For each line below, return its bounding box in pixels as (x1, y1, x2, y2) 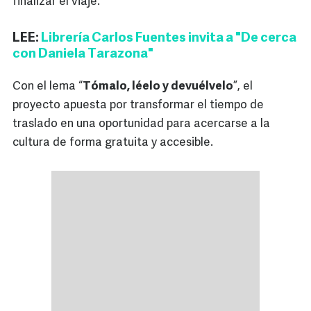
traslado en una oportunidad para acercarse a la (12, 118, 270, 131)
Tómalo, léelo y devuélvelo (83, 81, 233, 93)
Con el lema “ (12, 81, 83, 93)
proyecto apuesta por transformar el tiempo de (12, 99, 264, 112)
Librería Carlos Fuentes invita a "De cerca (41, 32, 296, 46)
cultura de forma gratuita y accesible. (12, 137, 213, 149)
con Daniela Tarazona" (12, 48, 153, 62)
